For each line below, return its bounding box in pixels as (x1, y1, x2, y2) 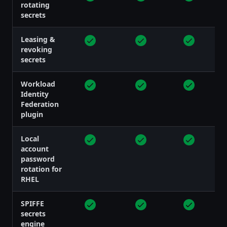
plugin (21, 109, 43, 119)
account (21, 143, 49, 154)
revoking (21, 44, 52, 54)
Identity (21, 89, 49, 99)
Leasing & (21, 34, 55, 44)
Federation (21, 99, 59, 109)
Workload (21, 79, 55, 89)
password (21, 154, 55, 164)
